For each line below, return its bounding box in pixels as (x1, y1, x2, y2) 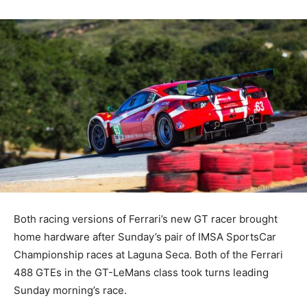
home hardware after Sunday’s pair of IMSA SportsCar (14, 230, 276, 243)
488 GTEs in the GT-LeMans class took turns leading (14, 265, 269, 279)
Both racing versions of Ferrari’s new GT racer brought (14, 212, 278, 225)
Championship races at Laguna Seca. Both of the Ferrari (14, 247, 283, 261)
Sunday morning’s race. (14, 283, 127, 297)
